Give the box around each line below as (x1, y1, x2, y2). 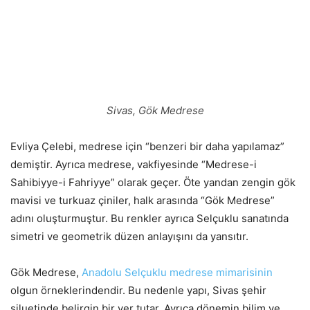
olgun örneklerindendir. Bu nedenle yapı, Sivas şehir (10, 284, 266, 298)
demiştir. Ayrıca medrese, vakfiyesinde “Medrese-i (10, 158, 257, 172)
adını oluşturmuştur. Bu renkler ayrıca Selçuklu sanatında (10, 212, 289, 226)
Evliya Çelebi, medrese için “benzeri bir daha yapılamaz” (10, 140, 284, 154)
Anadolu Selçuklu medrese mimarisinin (82, 266, 273, 280)
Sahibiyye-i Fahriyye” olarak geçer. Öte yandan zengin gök (10, 176, 295, 190)
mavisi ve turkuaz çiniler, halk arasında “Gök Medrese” (10, 194, 275, 208)
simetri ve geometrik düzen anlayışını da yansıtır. (10, 230, 248, 244)
